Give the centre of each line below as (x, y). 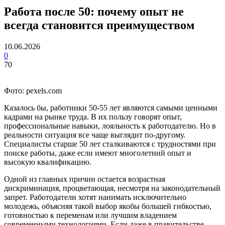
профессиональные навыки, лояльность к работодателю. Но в (110, 126)
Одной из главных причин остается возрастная (85, 179)
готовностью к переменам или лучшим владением (90, 215)
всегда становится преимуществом (99, 25)
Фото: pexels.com (33, 90)
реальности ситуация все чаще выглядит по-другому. (95, 135)
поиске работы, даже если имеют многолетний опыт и (98, 153)
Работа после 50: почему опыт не (94, 11)
